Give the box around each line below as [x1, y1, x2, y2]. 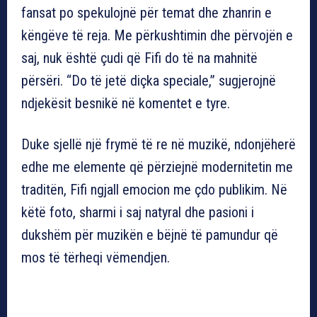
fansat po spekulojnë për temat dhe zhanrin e [21, 4, 272, 21]
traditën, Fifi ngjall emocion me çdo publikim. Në [21, 180, 287, 198]
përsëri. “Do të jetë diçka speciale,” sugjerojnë [21, 71, 276, 89]
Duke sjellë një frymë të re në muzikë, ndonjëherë [21, 135, 296, 153]
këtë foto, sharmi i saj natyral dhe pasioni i [21, 203, 254, 221]
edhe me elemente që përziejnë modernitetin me [21, 158, 293, 175]
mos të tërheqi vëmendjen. [21, 248, 170, 266]
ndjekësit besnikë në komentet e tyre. [21, 94, 230, 112]
